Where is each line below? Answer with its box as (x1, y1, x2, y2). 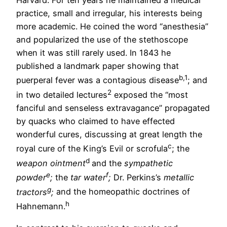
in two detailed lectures (16, 90, 107, 100)
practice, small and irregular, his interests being (16, 8, 202, 19)
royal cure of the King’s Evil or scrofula (16, 143, 168, 154)
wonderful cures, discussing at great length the (16, 129, 202, 140)
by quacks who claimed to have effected (16, 116, 175, 127)
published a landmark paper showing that (16, 61, 179, 71)
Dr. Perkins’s (113, 172, 164, 183)
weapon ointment (16, 158, 86, 169)
